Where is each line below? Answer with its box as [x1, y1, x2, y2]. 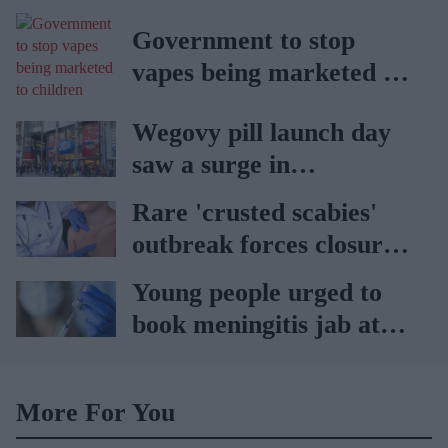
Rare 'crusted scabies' [132, 197, 377, 227]
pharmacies [132, 341, 261, 371]
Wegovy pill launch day [132, 117, 391, 147]
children [132, 89, 224, 119]
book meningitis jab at [132, 309, 380, 339]
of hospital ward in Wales [132, 261, 415, 291]
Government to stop [132, 25, 355, 55]
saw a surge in [132, 149, 290, 179]
